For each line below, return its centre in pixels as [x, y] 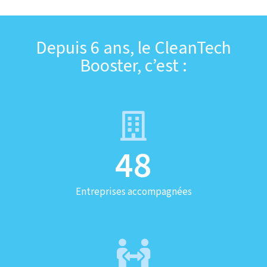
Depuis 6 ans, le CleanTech [133, 48]
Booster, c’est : [133, 66]
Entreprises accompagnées [133, 192]
